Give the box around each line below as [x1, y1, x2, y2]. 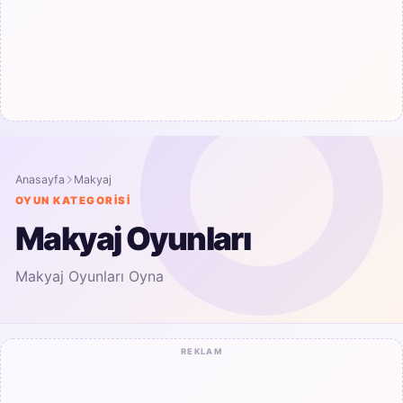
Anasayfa [15, 173, 65, 186]
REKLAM [180, 346, 223, 356]
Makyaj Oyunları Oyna [15, 267, 164, 285]
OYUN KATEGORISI [15, 194, 131, 207]
